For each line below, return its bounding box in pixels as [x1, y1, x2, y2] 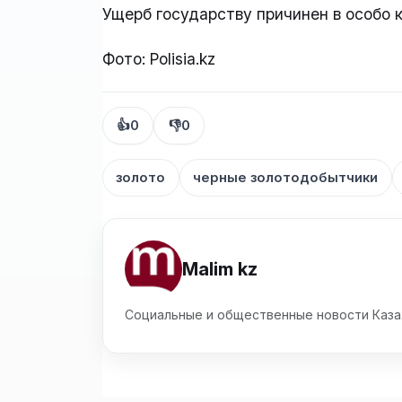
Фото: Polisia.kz [102, 49, 215, 69]
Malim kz [182, 258, 258, 280]
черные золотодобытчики [193, 170, 379, 187]
